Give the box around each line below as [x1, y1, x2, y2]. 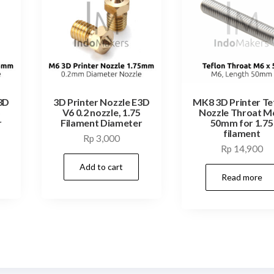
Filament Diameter [60, 116, 143, 128]
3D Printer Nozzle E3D [53, 95, 150, 108]
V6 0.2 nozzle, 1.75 [62, 106, 141, 118]
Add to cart [80, 161, 124, 172]
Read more [221, 171, 262, 182]
